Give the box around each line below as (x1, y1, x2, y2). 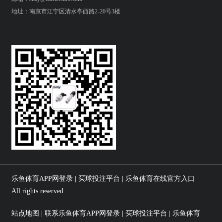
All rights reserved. (11, 187, 66, 195)
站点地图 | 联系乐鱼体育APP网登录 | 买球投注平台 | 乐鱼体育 (11, 210, 201, 218)
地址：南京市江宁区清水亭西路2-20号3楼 (11, 8, 121, 15)
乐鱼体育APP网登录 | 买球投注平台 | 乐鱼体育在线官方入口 (11, 175, 195, 183)
